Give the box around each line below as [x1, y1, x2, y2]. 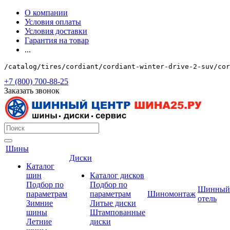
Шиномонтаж [147, 189, 196, 198]
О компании [25, 8, 68, 17]
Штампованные [90, 208, 145, 217]
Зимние [26, 199, 53, 207]
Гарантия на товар [25, 36, 89, 45]
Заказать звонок [4, 86, 60, 95]
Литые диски [90, 199, 136, 207]
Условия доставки [25, 27, 87, 35]
